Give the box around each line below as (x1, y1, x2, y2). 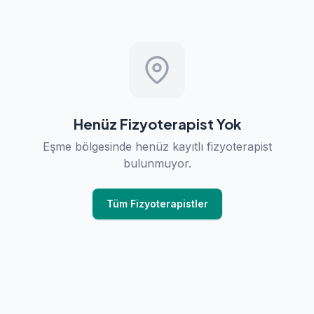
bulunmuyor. (123, 156, 191, 170)
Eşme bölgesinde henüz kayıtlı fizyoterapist (42, 139, 272, 153)
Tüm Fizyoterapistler (106, 198, 208, 210)
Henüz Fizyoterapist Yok (73, 115, 241, 132)
